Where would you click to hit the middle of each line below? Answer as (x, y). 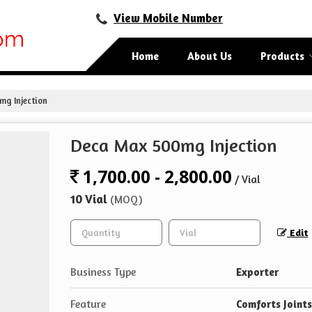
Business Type (103, 272)
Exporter (257, 272)
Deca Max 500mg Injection (174, 145)
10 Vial (90, 199)
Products (282, 56)
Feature (88, 304)
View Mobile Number (168, 18)
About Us (210, 56)
